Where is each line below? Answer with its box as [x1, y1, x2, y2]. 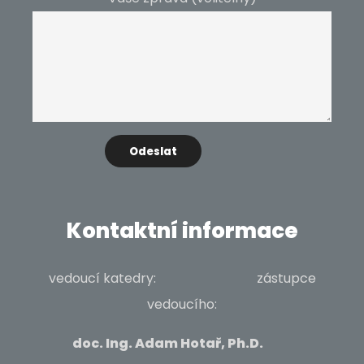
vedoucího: [147, 295, 217, 314]
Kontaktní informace [66, 216, 298, 245]
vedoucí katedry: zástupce [48, 269, 316, 288]
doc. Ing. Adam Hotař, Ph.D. [71, 334, 292, 353]
